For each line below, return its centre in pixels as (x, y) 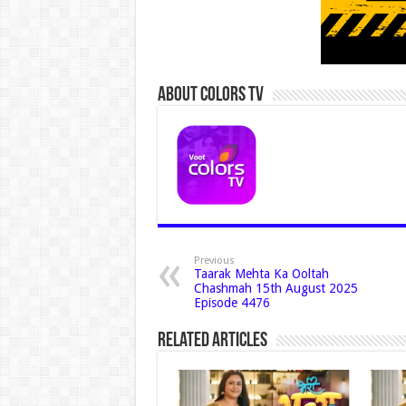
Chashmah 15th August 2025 (275, 288)
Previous (214, 260)
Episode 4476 (232, 302)
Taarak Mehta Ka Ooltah (261, 273)
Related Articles (212, 341)
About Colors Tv (210, 95)
